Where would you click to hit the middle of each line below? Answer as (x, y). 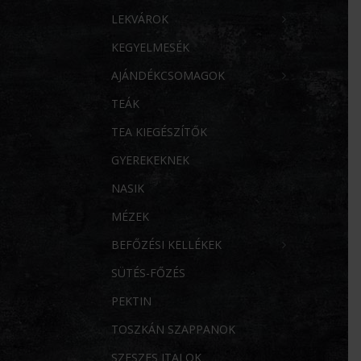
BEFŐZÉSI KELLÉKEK (166, 245)
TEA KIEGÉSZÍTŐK (159, 132)
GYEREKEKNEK (150, 160)
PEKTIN (131, 301)
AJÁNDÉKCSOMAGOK (168, 76)
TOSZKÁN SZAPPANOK (173, 330)
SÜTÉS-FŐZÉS (148, 273)
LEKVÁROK (140, 19)
